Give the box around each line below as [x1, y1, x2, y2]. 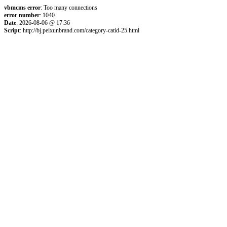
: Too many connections [41, 4, 97, 11]
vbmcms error [4, 4, 41, 11]
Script [4, 27, 20, 34]
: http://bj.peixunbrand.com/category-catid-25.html [20, 27, 139, 34]
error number [4, 12, 40, 19]
